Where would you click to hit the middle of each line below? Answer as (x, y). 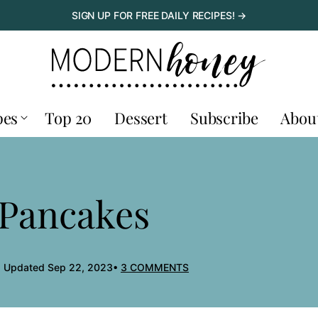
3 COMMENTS (155, 267)
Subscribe (224, 118)
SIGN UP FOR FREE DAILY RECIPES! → (159, 15)
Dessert (141, 118)
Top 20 (68, 118)
